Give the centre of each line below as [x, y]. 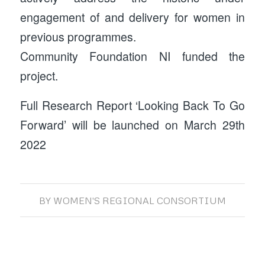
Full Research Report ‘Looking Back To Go [132, 106]
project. [39, 76]
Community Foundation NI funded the [132, 56]
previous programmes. [78, 37]
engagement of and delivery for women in [132, 17]
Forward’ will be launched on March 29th [132, 125]
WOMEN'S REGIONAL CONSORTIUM [139, 200]
